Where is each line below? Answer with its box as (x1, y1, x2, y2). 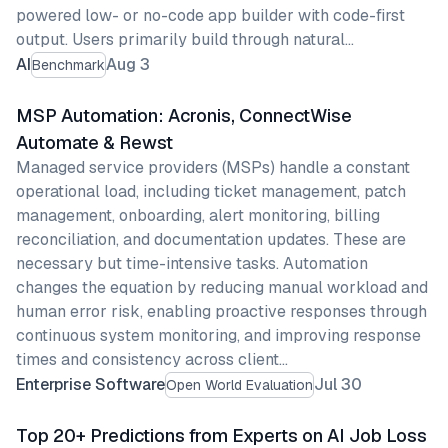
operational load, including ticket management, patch (16, 181, 406, 202)
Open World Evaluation (166, 375, 313, 394)
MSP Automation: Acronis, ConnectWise (16, 104, 352, 127)
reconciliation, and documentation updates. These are (16, 229, 406, 250)
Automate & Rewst (16, 131, 173, 154)
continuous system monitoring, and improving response (16, 325, 421, 346)
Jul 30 (314, 374, 362, 395)
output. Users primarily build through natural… (16, 29, 354, 50)
